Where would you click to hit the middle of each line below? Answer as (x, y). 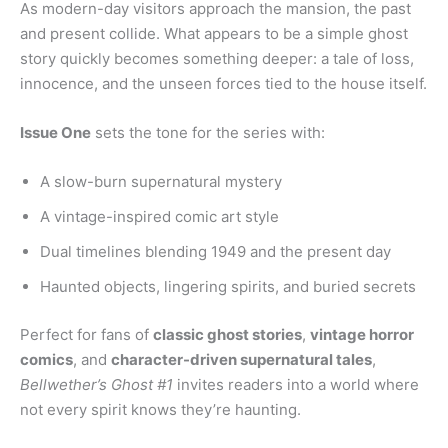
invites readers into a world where (296, 384)
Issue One (55, 133)
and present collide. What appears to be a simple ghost (214, 34)
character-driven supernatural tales (241, 359)
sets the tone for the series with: (208, 133)
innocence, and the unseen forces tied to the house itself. (223, 84)
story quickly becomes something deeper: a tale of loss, (217, 59)
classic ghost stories (227, 334)
